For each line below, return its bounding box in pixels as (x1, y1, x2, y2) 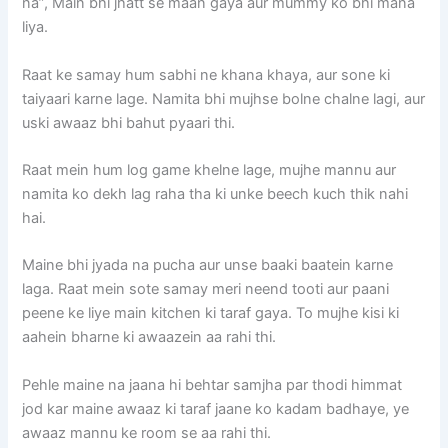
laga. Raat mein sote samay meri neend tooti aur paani (22, 280, 390, 299)
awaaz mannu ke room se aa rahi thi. (22, 423, 272, 442)
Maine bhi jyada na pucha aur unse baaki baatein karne (22, 256, 394, 275)
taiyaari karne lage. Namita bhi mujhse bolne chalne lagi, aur (22, 89, 426, 108)
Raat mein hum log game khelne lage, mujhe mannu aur (22, 161, 397, 180)
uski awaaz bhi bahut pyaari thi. (22, 113, 236, 132)
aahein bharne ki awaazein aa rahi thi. (22, 328, 277, 347)
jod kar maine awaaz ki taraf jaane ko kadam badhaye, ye (22, 399, 410, 418)
